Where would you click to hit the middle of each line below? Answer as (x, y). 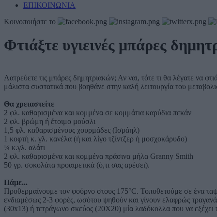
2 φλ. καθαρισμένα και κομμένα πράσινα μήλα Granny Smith (99, 156)
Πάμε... (16, 182)
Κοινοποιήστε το (30, 21)
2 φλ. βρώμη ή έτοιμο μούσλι (50, 121)
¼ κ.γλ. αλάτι (24, 147)
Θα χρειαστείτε (29, 104)
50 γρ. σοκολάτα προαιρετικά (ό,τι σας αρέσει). (77, 165)
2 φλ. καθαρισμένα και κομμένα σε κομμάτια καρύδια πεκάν (98, 112)
